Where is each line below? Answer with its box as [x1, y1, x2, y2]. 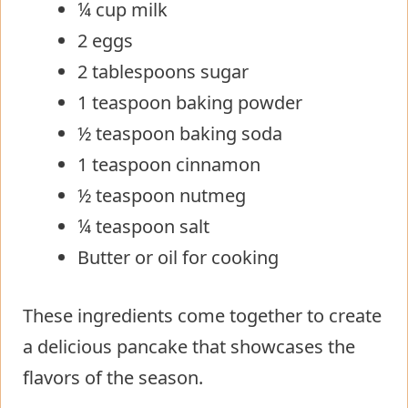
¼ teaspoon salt [77, 213, 209, 239]
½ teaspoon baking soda [77, 120, 282, 146]
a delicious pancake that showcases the [23, 333, 355, 359]
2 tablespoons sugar [77, 58, 249, 84]
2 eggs [77, 27, 133, 53]
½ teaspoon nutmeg [77, 182, 246, 208]
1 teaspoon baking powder [77, 89, 302, 115]
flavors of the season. [23, 364, 203, 390]
